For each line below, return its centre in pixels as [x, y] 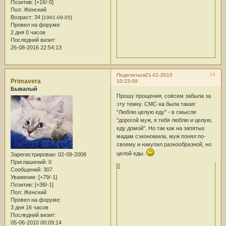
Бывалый [24, 89]
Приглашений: [29, 162]
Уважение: [23, 177]
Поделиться [131, 75]
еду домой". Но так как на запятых [160, 128]
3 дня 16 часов [29, 207]
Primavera [25, 81]
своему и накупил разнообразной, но [164, 144]
